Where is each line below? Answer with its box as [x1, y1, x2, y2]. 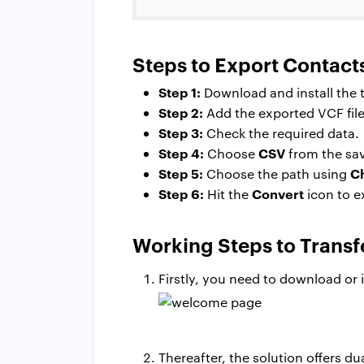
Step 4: [158, 143, 204, 162]
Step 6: [158, 184, 204, 202]
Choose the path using [203, 164, 350, 182]
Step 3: [158, 123, 203, 141]
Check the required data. [203, 123, 359, 141]
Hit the [204, 184, 252, 202]
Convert [252, 184, 304, 202]
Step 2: [158, 102, 203, 121]
